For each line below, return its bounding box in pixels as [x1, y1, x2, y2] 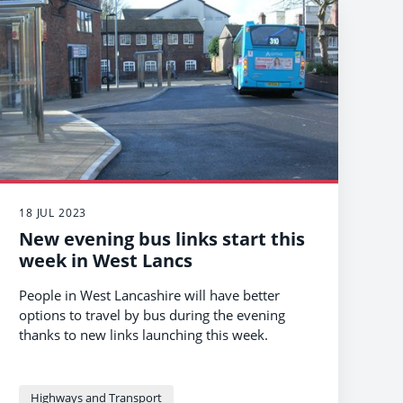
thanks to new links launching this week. [19, 326, 268, 344]
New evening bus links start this [19, 227, 305, 251]
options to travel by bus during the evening [19, 306, 285, 324]
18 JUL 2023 [19, 205, 87, 220]
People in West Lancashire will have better [19, 286, 280, 304]
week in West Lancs [19, 248, 193, 273]
